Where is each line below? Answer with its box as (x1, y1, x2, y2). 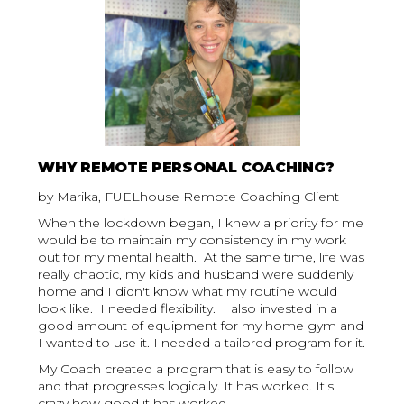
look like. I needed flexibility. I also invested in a (38, 300, 338, 317)
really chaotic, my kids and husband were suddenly (38, 266, 354, 283)
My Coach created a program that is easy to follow (38, 361, 354, 378)
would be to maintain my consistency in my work (38, 232, 347, 249)
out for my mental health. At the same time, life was (38, 249, 365, 266)
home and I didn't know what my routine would (38, 283, 338, 300)
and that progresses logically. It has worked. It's (38, 378, 335, 395)
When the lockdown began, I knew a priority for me (38, 215, 364, 232)
